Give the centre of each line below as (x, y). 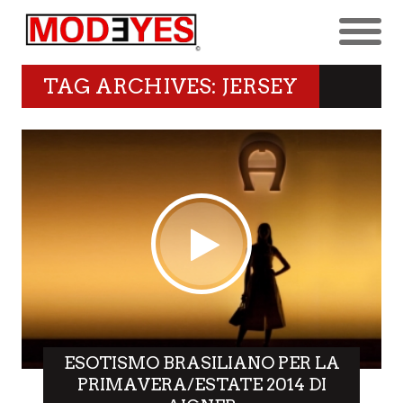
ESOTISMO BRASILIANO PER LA (201, 363)
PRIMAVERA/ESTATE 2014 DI (201, 385)
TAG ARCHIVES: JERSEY (170, 86)
